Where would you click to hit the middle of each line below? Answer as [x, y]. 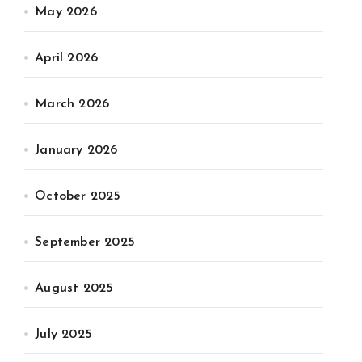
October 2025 [78, 196]
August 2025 [74, 288]
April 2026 [67, 58]
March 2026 [72, 104]
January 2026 [76, 150]
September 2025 [85, 242]
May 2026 [66, 12]
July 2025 [64, 335]
